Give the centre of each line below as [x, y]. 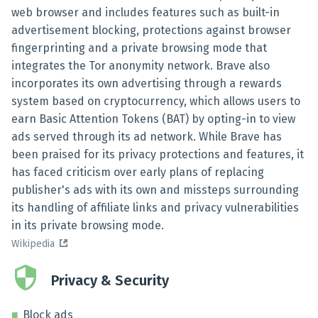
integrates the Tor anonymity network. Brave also [141, 66]
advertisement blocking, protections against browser [151, 30]
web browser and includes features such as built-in [146, 12]
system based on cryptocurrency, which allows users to [156, 101]
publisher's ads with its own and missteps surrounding [155, 190]
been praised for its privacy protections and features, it [158, 154]
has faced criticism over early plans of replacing [138, 172]
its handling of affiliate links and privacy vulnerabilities [155, 208]
